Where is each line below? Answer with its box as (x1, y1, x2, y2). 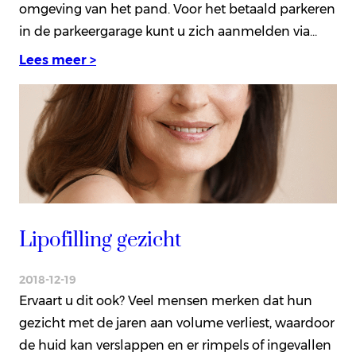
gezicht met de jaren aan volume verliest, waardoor (19, 315, 335, 331)
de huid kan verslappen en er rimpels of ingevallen (19, 338, 331, 354)
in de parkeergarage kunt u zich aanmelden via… (19, 23, 317, 39)
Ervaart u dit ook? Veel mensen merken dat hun (19, 293, 312, 309)
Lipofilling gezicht (19, 226, 181, 253)
